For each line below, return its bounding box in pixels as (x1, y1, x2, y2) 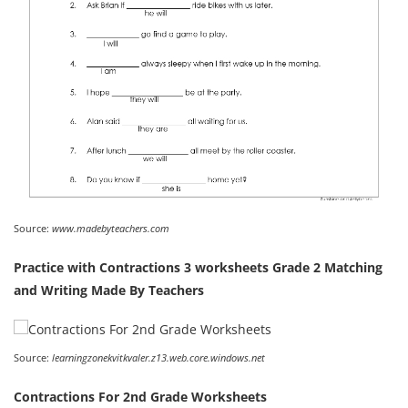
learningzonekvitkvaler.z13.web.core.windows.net (52, 351, 265, 365)
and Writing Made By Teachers (14, 281, 204, 300)
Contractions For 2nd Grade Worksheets (14, 388, 267, 406)
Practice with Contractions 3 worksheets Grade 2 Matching (14, 259, 382, 277)
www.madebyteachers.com (52, 221, 169, 236)
